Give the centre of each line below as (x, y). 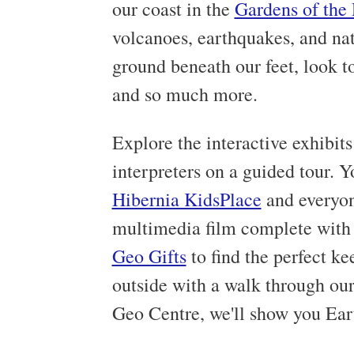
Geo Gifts (149, 256)
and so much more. (185, 94)
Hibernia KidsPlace (186, 200)
